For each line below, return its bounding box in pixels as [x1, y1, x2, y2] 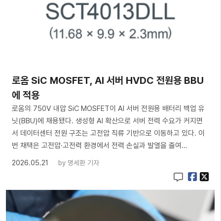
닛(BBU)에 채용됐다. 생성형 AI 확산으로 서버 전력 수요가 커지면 [12, 116, 203, 126]
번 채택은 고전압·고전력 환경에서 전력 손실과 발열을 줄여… [12, 141, 187, 150]
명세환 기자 [68, 159, 99, 167]
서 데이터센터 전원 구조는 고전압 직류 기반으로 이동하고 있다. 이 [12, 129, 205, 138]
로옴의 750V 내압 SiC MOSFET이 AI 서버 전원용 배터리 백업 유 [12, 104, 205, 113]
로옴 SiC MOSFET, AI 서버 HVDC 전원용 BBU [12, 74, 204, 87]
